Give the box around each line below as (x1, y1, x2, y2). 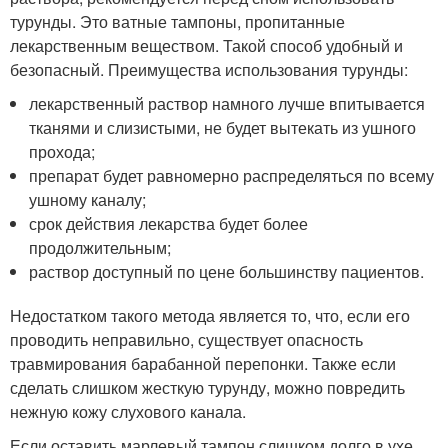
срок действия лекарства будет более (29, 211, 309, 235)
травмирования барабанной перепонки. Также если (10, 351, 396, 375)
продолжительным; (29, 235, 172, 259)
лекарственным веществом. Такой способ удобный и (10, 33, 403, 57)
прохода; (29, 139, 96, 163)
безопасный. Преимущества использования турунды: (10, 57, 408, 81)
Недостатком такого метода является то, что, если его (10, 303, 410, 327)
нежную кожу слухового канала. (10, 399, 246, 423)
